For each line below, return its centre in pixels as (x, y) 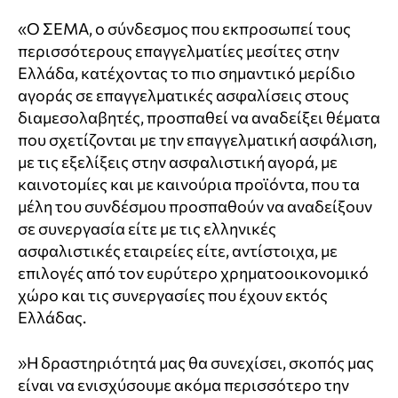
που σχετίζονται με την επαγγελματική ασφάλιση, (197, 140)
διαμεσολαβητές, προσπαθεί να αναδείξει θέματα (199, 118)
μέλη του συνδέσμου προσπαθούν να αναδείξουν (195, 207)
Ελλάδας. (52, 318)
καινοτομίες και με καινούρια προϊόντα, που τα (189, 184)
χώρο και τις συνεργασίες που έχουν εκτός (173, 295)
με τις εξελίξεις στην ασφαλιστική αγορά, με (178, 162)
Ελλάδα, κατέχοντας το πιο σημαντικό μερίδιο (187, 73)
